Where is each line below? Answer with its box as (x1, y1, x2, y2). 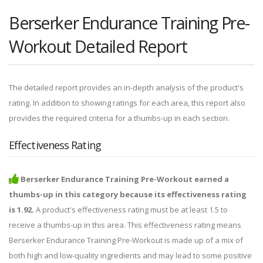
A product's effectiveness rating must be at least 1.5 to (34, 204, 228, 215)
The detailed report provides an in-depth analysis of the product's (9, 82, 244, 93)
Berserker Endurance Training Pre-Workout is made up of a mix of (9, 235, 243, 246)
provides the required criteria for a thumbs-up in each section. (9, 113, 230, 124)
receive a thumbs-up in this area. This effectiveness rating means (9, 220, 241, 231)
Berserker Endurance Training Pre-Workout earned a (21, 174, 229, 185)
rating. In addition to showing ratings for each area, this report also (9, 97, 245, 109)
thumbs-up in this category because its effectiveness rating (9, 189, 247, 200)
